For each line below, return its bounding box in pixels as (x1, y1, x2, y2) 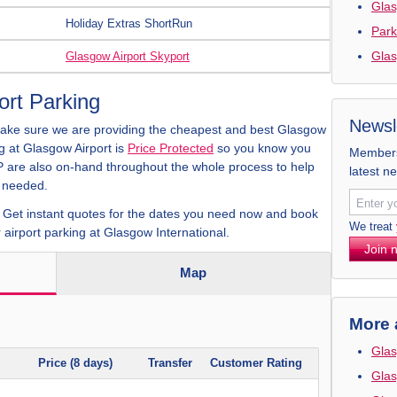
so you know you (214, 141, 311, 155)
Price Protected (128, 141, 214, 155)
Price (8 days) (38, 356, 113, 370)
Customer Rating (210, 356, 302, 370)
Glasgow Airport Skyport (66, 50, 190, 63)
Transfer (148, 356, 192, 370)
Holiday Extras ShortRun (66, 17, 192, 30)
